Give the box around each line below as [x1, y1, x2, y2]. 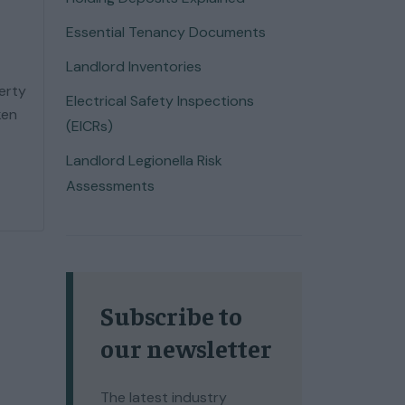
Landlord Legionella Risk [66, 151, 222, 170]
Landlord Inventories [66, 57, 202, 76]
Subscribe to [100, 299, 242, 331]
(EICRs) [66, 117, 113, 136]
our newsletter [100, 332, 272, 363]
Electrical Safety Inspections [66, 91, 254, 110]
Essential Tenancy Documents [66, 23, 266, 42]
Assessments [66, 176, 155, 195]
